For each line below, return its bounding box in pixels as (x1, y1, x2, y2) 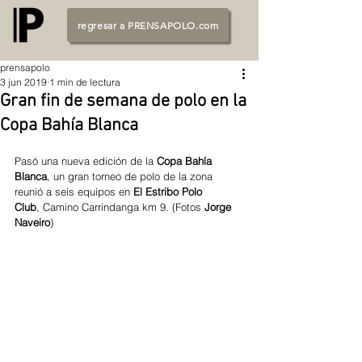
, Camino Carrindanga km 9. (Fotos (36, 200, 204, 213)
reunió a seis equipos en (15, 185, 133, 198)
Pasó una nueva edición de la (15, 154, 157, 167)
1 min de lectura (49, 76, 120, 88)
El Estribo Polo (133, 185, 205, 198)
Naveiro (15, 216, 50, 229)
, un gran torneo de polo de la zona (47, 170, 216, 183)
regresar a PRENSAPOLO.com (77, 19, 219, 32)
